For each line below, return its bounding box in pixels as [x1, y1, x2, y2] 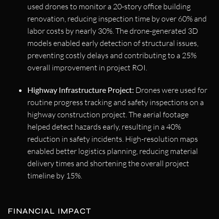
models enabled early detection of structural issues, [27, 38, 198, 48]
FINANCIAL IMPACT [8, 206, 91, 216]
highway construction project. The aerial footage [27, 109, 189, 119]
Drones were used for [134, 85, 207, 95]
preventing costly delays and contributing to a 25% [27, 50, 197, 60]
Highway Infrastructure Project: [27, 85, 134, 94]
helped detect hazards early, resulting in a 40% [27, 121, 181, 131]
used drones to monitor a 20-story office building [27, 1, 191, 11]
